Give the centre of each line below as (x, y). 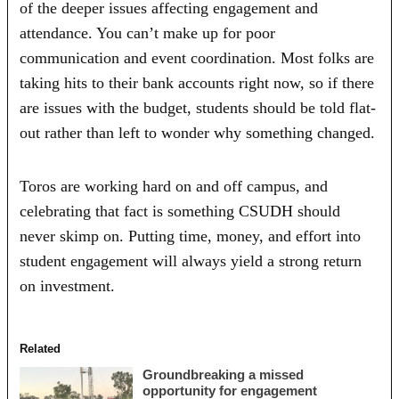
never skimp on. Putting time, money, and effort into (191, 236)
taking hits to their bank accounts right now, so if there (197, 82)
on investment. (68, 285)
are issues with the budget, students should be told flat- (198, 107)
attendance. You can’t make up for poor (148, 33)
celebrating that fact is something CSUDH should (180, 211)
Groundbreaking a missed (224, 374)
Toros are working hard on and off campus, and (174, 186)
